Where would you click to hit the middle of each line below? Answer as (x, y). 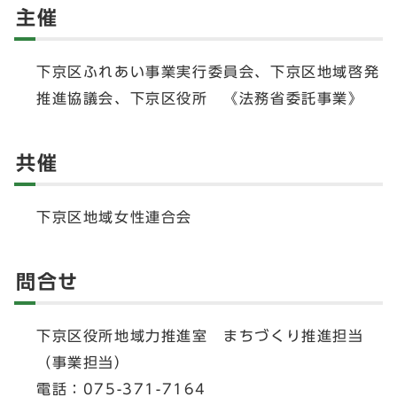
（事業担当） (83, 363)
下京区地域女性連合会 (114, 218)
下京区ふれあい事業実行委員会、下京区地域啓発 (208, 72)
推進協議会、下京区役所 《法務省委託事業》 (200, 99)
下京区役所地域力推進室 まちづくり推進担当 (200, 336)
